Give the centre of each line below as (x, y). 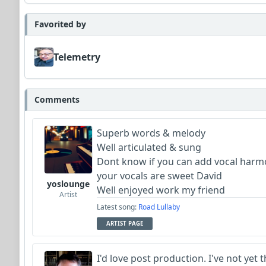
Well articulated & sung (150, 147)
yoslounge (68, 183)
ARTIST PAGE (125, 223)
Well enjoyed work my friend (162, 190)
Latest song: (118, 207)
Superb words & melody (151, 133)
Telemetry (77, 57)
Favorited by (60, 24)
